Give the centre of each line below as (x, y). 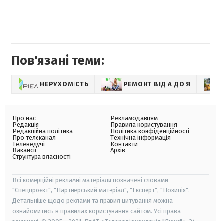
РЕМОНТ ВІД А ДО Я (157, 84)
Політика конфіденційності (150, 131)
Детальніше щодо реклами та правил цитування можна (92, 201)
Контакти (124, 144)
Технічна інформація (141, 138)
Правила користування (144, 125)
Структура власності (41, 157)
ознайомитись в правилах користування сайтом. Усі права (96, 211)
